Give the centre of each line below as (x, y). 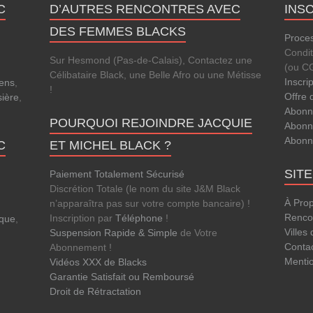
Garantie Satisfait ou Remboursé (122, 277)
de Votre (197, 233)
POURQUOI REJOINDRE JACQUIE (151, 123)
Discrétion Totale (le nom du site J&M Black (145, 189)
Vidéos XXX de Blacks (98, 262)
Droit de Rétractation (95, 292)
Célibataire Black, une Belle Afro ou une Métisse (155, 75)
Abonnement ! (81, 248)
